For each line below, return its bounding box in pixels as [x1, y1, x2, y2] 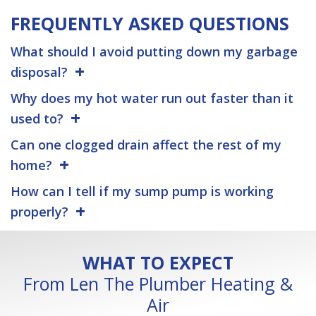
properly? [11, 202, 68, 220]
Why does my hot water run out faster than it [11, 89, 293, 107]
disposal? [11, 63, 68, 80]
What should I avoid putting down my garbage [11, 42, 298, 60]
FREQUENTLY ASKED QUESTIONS [11, 11, 289, 35]
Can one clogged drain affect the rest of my [11, 135, 281, 153]
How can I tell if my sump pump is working [11, 182, 274, 200]
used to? [11, 109, 63, 127]
